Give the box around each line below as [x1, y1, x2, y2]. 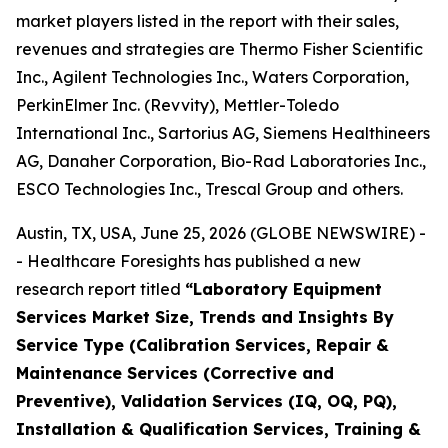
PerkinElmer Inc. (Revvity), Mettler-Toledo [16, 95, 339, 115]
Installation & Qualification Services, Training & [16, 419, 421, 439]
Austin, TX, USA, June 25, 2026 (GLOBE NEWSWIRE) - [16, 223, 426, 243]
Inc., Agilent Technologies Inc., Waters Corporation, [16, 67, 409, 87]
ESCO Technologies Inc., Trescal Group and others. [16, 179, 403, 199]
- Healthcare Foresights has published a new [16, 251, 361, 271]
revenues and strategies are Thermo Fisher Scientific [16, 39, 423, 59]
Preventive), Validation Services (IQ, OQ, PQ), [16, 391, 397, 411]
